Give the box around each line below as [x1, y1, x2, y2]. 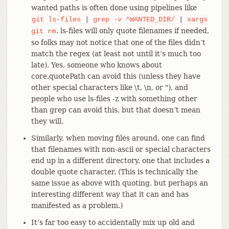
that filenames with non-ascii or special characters [31, 145, 211, 153]
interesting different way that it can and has [31, 190, 189, 198]
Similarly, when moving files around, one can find [31, 133, 205, 142]
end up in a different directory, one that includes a [31, 156, 210, 165]
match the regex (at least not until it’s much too [31, 49, 201, 58]
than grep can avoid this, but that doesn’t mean [31, 105, 200, 114]
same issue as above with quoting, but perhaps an [31, 178, 208, 187]
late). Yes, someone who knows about [31, 60, 162, 69]
